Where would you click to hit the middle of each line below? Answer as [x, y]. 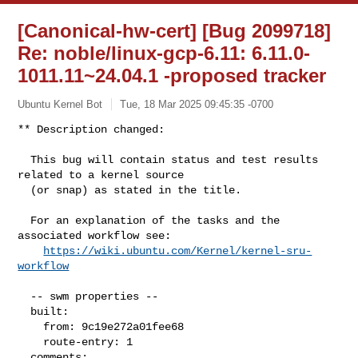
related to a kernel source [101, 175]
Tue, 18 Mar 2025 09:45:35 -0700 [197, 104]
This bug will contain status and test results [24, 159]
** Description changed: [91, 129]
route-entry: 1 [31, 342]
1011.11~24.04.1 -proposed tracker [172, 76]
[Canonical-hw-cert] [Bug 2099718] [175, 31]
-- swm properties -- [24, 296]
